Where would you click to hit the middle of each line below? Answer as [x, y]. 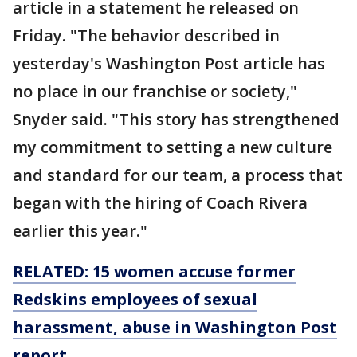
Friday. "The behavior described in [146, 35]
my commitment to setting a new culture [173, 147]
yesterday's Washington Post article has [169, 63]
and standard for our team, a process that [178, 175]
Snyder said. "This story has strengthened [176, 119]
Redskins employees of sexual [135, 299]
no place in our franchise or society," [155, 91]
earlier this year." [80, 231]
